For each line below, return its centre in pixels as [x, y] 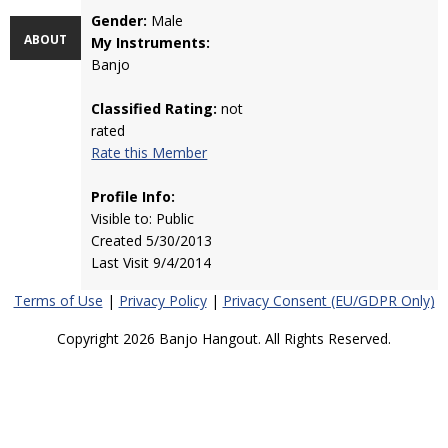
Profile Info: [133, 196]
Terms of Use [58, 300]
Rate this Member [149, 152]
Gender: [119, 20]
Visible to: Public [143, 218]
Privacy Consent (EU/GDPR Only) [328, 300]
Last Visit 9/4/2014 [151, 262]
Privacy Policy [162, 300]
